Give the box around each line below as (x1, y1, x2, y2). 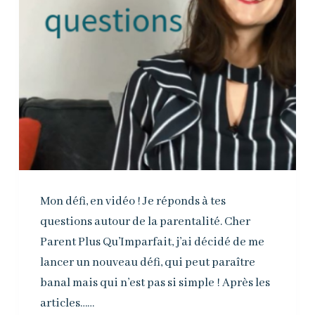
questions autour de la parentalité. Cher (39, 214, 250, 230)
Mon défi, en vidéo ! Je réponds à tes (39, 194, 226, 210)
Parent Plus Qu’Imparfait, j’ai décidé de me (39, 235, 264, 250)
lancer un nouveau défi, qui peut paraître (39, 255, 255, 271)
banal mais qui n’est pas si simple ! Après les (39, 276, 270, 291)
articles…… (39, 296, 94, 311)
